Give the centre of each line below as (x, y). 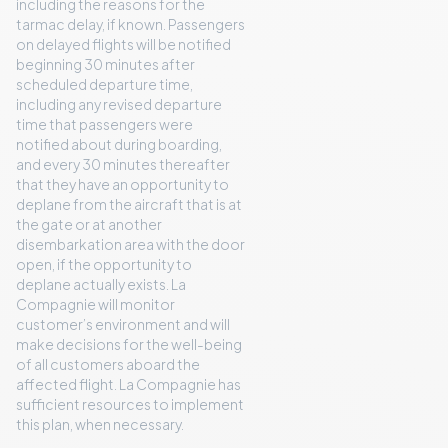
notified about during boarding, (119, 145)
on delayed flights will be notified (123, 45)
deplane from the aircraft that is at (129, 205)
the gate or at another (89, 225)
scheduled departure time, (104, 85)
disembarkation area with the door (130, 245)
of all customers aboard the (108, 365)
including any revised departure (119, 105)
